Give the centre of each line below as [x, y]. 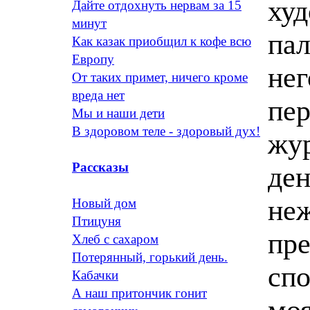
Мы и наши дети [118, 113]
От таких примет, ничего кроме [160, 77]
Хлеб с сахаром [115, 239]
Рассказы [100, 167]
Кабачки [95, 275]
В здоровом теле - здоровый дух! [166, 131]
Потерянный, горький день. [150, 257]
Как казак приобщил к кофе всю [162, 41]
